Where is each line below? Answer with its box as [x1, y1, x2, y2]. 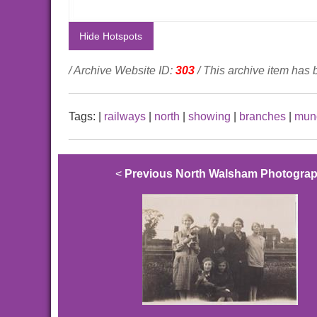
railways [104, 110, 146, 123]
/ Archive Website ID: [69, 64, 175, 77]
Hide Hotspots [79, 30, 143, 42]
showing [188, 110, 231, 123]
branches [239, 110, 286, 123]
